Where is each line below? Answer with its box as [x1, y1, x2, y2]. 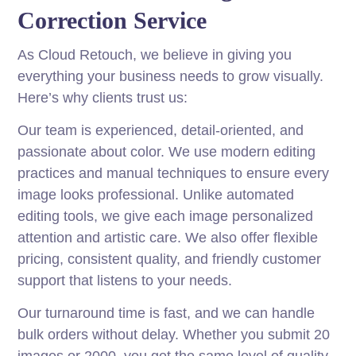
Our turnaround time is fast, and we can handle [17, 305, 315, 322]
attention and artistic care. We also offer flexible [17, 230, 319, 246]
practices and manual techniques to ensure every [17, 165, 330, 182]
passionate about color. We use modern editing [17, 144, 316, 161]
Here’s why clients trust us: [17, 90, 188, 106]
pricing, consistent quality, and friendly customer [17, 251, 322, 268]
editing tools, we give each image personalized [17, 208, 314, 225]
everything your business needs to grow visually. [17, 68, 324, 85]
